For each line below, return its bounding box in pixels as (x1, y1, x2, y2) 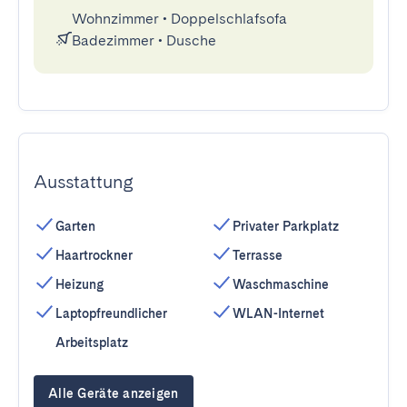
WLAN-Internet (233, 306, 324, 321)
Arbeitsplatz (55, 335, 128, 350)
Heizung (55, 277, 104, 292)
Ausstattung (34, 171, 134, 193)
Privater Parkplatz (233, 219, 339, 233)
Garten (55, 219, 95, 233)
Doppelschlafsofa (171, 10, 287, 27)
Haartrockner (55, 248, 133, 263)
